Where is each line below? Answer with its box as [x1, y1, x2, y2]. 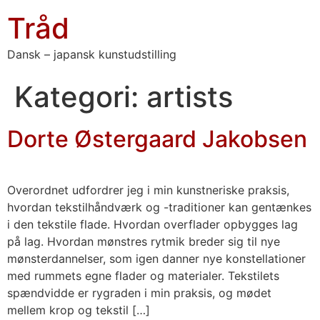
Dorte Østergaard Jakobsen [7, 125, 307, 153]
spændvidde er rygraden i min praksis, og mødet [7, 286, 271, 300]
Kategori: [14, 79, 146, 114]
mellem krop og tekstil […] [7, 303, 150, 317]
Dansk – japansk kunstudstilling [7, 47, 176, 61]
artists [146, 79, 233, 114]
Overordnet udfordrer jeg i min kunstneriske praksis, [7, 183, 289, 197]
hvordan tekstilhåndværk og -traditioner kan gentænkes [7, 200, 311, 214]
